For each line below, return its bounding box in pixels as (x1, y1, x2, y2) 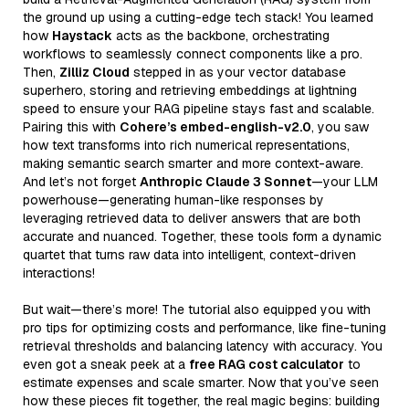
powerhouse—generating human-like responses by (23, 191, 324, 208)
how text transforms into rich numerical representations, (23, 136, 350, 153)
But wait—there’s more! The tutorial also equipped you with (23, 300, 371, 318)
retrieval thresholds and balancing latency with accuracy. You (23, 337, 383, 354)
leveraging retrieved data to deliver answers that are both (23, 209, 361, 226)
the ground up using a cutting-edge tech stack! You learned (23, 8, 373, 26)
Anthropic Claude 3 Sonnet (140, 173, 311, 190)
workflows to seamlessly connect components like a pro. (23, 45, 362, 62)
